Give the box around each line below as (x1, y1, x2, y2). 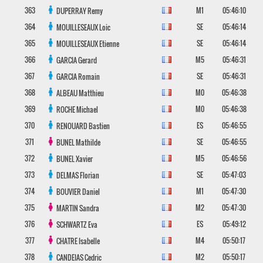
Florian (79, 170, 100, 180)
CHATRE (56, 236, 78, 246)
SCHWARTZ (56, 220, 87, 230)
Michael (75, 104, 99, 114)
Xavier (75, 154, 93, 164)
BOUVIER (56, 187, 82, 197)
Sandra (78, 203, 100, 213)
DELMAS (56, 170, 79, 180)
